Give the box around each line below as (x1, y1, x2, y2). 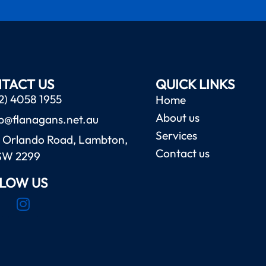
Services (156, 128, 198, 142)
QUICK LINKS (156, 75, 235, 93)
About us (156, 110, 200, 125)
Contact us (156, 145, 210, 160)
